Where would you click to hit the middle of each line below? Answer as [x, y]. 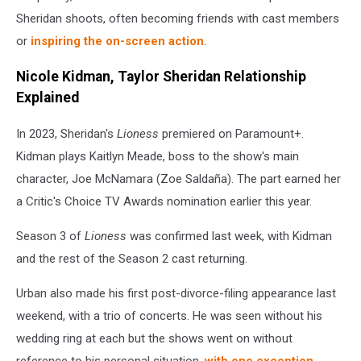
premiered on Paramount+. [231, 133]
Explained [48, 98]
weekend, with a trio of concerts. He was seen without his [169, 315]
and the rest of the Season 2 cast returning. [132, 258]
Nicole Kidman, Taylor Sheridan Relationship [161, 77]
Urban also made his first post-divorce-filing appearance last [176, 293]
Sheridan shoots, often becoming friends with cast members [178, 18]
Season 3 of [50, 236]
